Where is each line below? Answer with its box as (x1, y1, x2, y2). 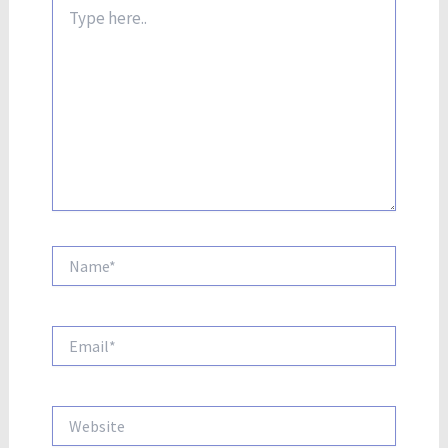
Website (50, 405, 101, 424)
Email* (50, 326, 88, 345)
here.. (50, 12, 85, 31)
